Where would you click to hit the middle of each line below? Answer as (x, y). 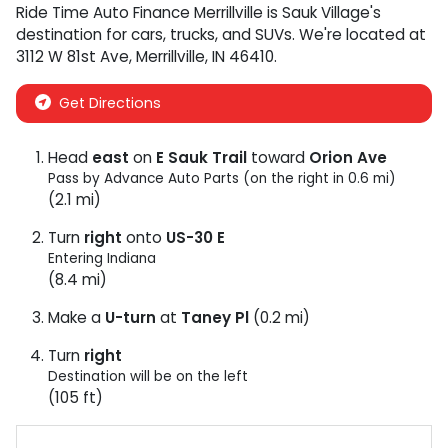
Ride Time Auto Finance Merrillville (139, 12)
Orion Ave (348, 157)
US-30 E (195, 237)
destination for (71, 34)
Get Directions (110, 103)
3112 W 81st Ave (72, 56)
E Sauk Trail (201, 157)
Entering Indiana (102, 258)
